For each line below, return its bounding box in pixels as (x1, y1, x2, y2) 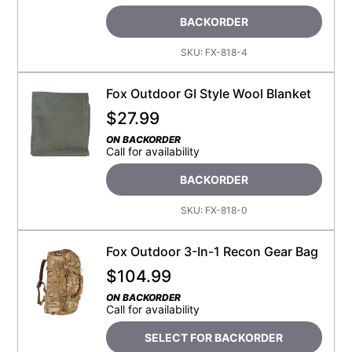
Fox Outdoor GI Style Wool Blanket (105, 86, 311, 102)
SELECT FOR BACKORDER (145, 331, 284, 345)
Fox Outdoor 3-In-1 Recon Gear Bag (105, 244, 318, 260)
